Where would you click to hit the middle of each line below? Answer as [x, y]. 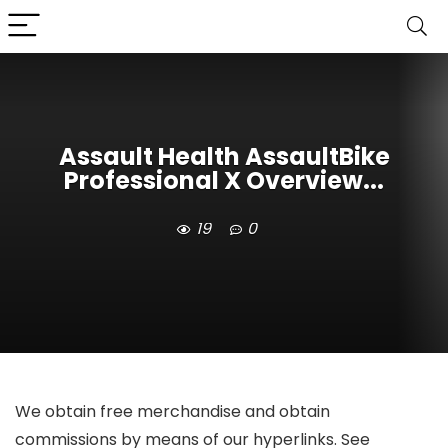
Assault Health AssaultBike [224, 157]
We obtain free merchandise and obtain [172, 411]
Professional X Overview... [224, 181]
